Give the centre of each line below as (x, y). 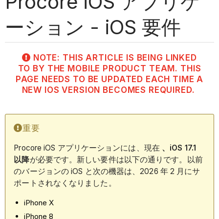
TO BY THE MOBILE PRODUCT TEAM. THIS (109, 68)
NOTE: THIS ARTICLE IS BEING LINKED (115, 57)
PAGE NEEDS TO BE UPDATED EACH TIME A (109, 79)
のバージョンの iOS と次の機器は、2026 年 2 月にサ (107, 172)
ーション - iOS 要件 (93, 27)
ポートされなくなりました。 (65, 183)
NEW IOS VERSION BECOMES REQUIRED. (109, 90)
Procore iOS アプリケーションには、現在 (88, 148)
